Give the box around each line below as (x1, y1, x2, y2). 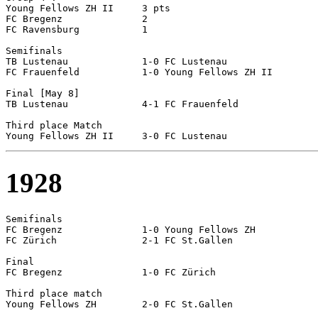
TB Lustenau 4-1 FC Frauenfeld (6, 98, 68, 109)
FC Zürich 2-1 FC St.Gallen (6, 235, 57, 246)
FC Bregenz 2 (6, 13, 62, 24)
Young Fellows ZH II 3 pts (6, 2, 114, 13)
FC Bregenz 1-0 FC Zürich (6, 267, 62, 278)
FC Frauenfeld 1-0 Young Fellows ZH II (6, 66, 79, 77)
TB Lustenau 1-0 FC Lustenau (6, 55, 68, 67)
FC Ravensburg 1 (6, 23, 79, 35)
